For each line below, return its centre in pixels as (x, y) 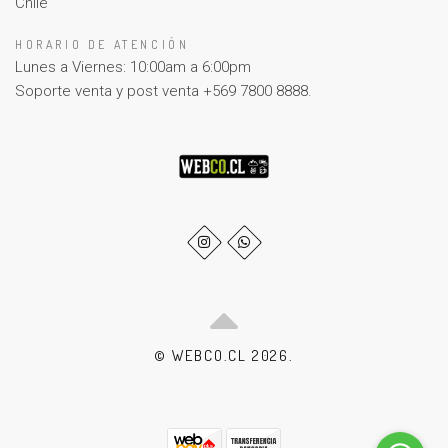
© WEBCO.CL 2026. (224, 355)
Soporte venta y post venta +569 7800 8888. (163, 91)
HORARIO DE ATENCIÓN (102, 45)
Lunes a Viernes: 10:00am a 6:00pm (133, 67)
